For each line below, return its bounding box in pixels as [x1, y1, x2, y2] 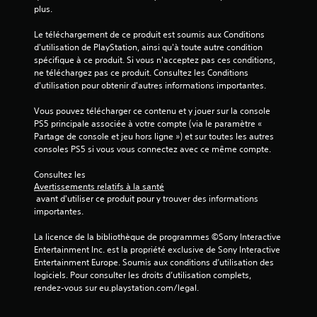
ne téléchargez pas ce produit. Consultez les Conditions [34, 66, 248, 79]
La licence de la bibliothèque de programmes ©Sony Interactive [34, 230, 281, 243]
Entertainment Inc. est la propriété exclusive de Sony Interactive [34, 243, 280, 255]
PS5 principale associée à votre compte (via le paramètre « [34, 117, 262, 129]
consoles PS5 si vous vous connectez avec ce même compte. [34, 142, 271, 155]
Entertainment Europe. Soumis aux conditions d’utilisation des [34, 255, 274, 268]
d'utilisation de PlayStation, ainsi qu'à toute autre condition [34, 40, 263, 53]
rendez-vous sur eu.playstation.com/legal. [34, 281, 199, 294]
